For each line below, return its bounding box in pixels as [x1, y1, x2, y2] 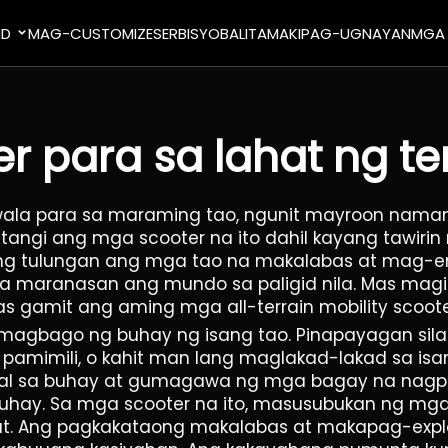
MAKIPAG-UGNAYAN [267, 22, 412, 44]
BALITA [220, 22, 268, 44]
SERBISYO [153, 22, 221, 44]
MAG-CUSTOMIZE [28, 22, 154, 44]
